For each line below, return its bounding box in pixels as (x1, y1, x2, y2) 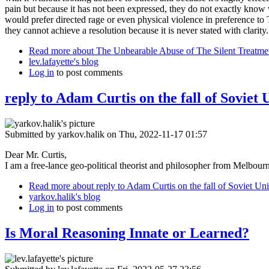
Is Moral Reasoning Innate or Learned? (5, 225, 249, 241)
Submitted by (5, 128, 58, 139)
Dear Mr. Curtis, (5, 149, 67, 160)
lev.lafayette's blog (29, 56, 98, 67)
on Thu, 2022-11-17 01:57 (104, 128, 207, 139)
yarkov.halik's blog (29, 191, 100, 202)
